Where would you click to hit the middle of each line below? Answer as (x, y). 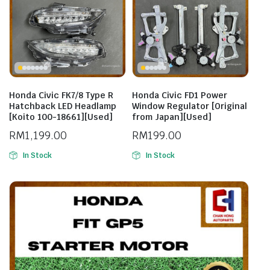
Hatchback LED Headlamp (63, 106)
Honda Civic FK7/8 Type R (61, 95)
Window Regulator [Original (190, 106)
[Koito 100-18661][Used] (61, 117)
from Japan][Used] (172, 117)
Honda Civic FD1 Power (180, 95)
